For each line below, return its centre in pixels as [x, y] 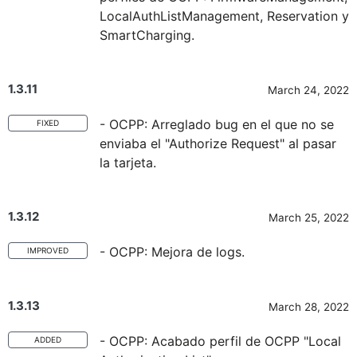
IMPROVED [48, 250]
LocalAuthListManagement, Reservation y [224, 16]
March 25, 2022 [309, 218]
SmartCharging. [147, 35]
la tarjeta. [128, 163]
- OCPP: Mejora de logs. [172, 252]
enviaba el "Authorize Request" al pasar [218, 143]
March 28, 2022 [309, 307]
